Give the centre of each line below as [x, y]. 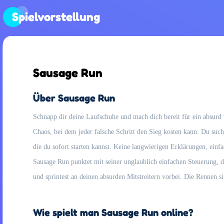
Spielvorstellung [56, 17]
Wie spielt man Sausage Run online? [113, 212]
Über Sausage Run [74, 98]
